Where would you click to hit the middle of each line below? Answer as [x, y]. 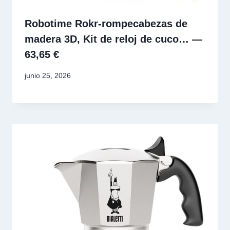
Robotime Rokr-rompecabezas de [106, 24]
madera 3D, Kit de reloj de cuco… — [113, 39]
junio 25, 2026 [48, 75]
